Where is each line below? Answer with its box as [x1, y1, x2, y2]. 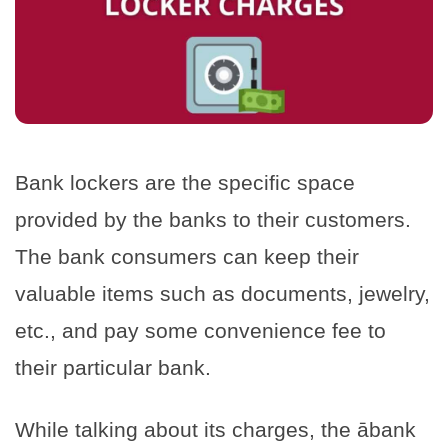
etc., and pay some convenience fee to [15, 318, 386, 342]
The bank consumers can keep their [15, 244, 359, 268]
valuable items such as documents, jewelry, [15, 281, 430, 305]
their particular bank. [15, 355, 217, 379]
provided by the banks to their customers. [15, 207, 411, 231]
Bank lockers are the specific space [15, 170, 355, 194]
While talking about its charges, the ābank [15, 417, 416, 441]
